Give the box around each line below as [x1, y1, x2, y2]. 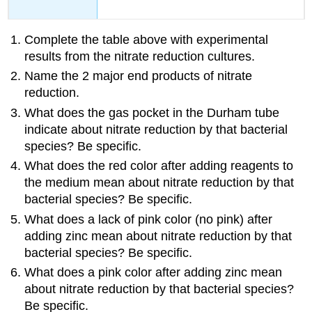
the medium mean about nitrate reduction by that [24, 175, 295, 190]
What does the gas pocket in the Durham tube [24, 105, 280, 120]
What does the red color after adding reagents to [24, 159, 294, 173]
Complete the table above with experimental [24, 33, 269, 47]
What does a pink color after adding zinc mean [24, 265, 283, 280]
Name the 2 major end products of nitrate [24, 69, 253, 84]
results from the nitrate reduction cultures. [24, 49, 256, 64]
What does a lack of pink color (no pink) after [24, 212, 273, 226]
